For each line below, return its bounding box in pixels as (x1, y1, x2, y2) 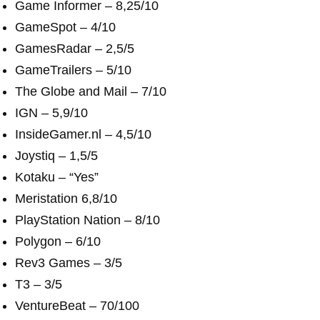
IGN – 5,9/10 (15, 106, 88, 120)
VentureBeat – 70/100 (15, 299, 139, 313)
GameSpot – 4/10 (15, 20, 116, 34)
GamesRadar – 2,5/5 (15, 41, 134, 56)
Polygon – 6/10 (15, 234, 101, 249)
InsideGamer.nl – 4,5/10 (15, 127, 151, 141)
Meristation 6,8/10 (15, 191, 117, 206)
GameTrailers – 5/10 (15, 63, 131, 77)
